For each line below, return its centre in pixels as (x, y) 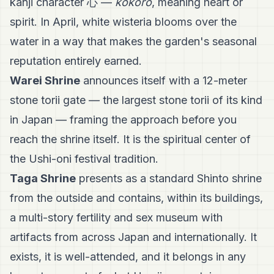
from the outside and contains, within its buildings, (136, 198)
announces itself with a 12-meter (164, 81)
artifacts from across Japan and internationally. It (133, 237)
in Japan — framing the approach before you (123, 120)
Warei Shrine (45, 81)
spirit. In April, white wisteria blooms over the (123, 22)
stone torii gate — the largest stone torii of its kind (136, 100)
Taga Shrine (43, 179)
